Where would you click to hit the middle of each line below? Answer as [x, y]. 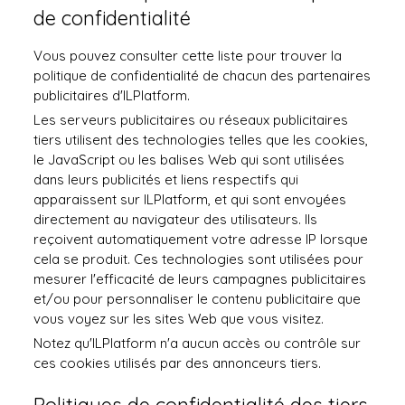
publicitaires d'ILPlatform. [112, 95]
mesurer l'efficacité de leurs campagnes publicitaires [200, 279]
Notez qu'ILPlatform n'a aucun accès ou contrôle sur [198, 343]
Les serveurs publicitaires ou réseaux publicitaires [191, 120]
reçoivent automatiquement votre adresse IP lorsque [201, 239]
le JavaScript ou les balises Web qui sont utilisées [189, 160]
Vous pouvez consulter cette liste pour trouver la [188, 56]
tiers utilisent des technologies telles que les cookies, [201, 140]
